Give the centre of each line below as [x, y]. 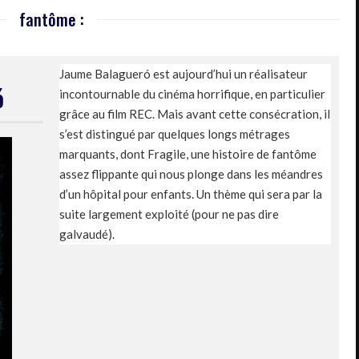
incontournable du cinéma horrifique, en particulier [192, 93]
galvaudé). [87, 234]
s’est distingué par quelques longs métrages [175, 133]
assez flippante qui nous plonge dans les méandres [191, 173]
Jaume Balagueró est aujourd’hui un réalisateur [184, 73]
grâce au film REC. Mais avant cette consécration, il [195, 113]
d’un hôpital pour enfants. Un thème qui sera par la [191, 194]
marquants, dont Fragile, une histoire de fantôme [188, 153]
